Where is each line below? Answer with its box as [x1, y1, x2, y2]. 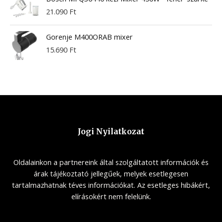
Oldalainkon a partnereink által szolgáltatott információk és [13, 157, 209, 167]
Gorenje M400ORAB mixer [46, 31, 133, 42]
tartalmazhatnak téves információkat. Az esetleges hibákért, [12, 179, 210, 190]
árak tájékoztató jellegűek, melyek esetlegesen [34, 168, 188, 178]
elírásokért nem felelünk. [71, 191, 151, 201]
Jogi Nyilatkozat [78, 126, 144, 136]
